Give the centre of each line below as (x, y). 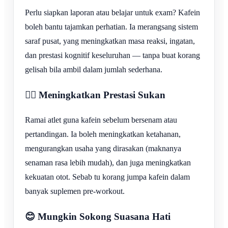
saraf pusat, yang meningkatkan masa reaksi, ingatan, (110, 41)
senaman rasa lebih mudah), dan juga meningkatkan (108, 163)
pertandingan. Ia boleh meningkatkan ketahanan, (103, 134)
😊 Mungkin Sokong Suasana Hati (98, 217)
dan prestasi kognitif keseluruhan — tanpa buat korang (112, 55)
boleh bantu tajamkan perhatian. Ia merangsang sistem (111, 27)
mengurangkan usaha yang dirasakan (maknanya (103, 149)
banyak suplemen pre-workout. (75, 191)
